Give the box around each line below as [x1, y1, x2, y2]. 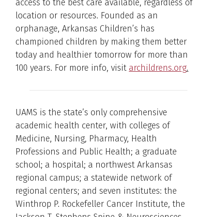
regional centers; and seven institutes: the [15, 186, 177, 197]
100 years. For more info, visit [15, 62, 129, 74]
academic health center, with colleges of [15, 120, 170, 131]
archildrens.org [129, 62, 186, 74]
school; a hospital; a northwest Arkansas [15, 159, 172, 170]
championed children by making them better [15, 36, 187, 47]
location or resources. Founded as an [15, 10, 158, 21]
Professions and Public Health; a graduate [15, 146, 177, 157]
